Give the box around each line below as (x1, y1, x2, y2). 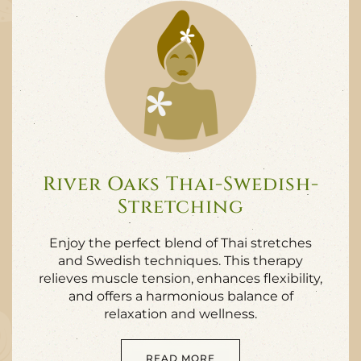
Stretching (117, 194, 244, 220)
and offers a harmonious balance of (68, 288, 293, 304)
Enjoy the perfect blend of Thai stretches (49, 235, 312, 251)
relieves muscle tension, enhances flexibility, (39, 271, 322, 286)
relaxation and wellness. (104, 306, 257, 322)
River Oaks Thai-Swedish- (42, 172, 319, 197)
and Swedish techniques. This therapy (58, 253, 303, 268)
